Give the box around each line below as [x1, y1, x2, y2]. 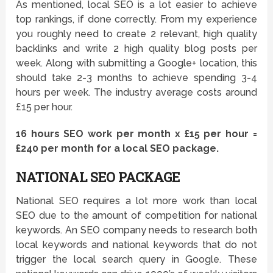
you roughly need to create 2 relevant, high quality [16, 28, 257, 40]
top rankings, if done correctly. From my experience [16, 13, 257, 26]
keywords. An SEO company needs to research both [16, 224, 257, 236]
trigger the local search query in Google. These [16, 253, 257, 266]
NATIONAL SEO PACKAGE [16, 168, 180, 186]
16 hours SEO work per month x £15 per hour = [16, 128, 257, 140]
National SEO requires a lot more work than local [16, 195, 257, 207]
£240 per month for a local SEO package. [16, 143, 219, 155]
